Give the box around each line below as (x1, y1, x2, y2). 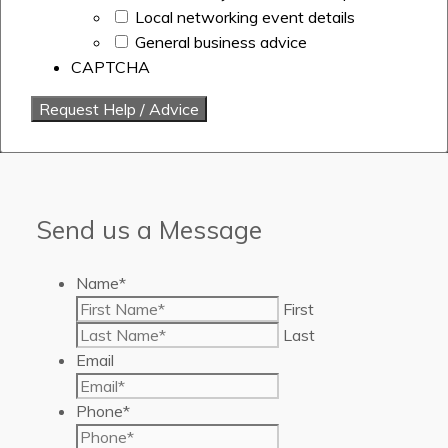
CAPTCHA (71, 57, 150, 78)
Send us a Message (36, 213, 262, 245)
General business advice (135, 32, 307, 53)
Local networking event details (135, 7, 355, 28)
